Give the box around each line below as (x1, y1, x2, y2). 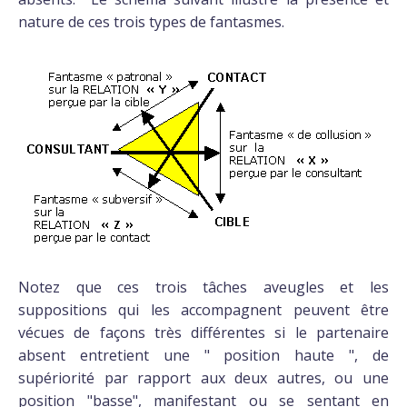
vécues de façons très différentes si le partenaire (18, 323, 389, 342)
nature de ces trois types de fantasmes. (18, 12, 284, 32)
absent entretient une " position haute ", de (18, 345, 389, 365)
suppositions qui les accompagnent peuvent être (18, 300, 389, 320)
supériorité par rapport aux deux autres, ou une (18, 368, 389, 388)
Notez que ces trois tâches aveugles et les (18, 277, 389, 297)
